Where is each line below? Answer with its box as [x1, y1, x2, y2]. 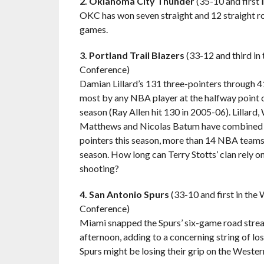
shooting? [79, 163, 119, 174]
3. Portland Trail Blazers [79, 49, 184, 61]
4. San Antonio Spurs [79, 189, 169, 200]
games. [79, 24, 108, 35]
